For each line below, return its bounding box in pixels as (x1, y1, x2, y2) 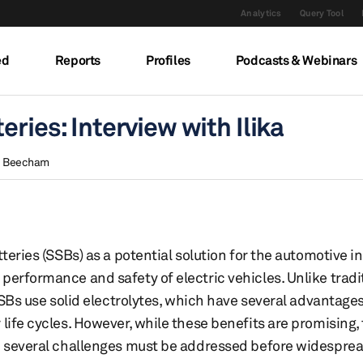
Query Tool (299, 7, 344, 19)
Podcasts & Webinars (235, 52, 357, 68)
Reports (54, 52, 100, 68)
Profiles (145, 52, 190, 68)
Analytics (240, 7, 282, 19)
